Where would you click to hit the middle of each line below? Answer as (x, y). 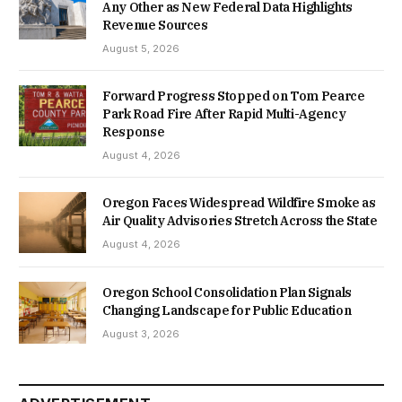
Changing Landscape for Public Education (227, 311)
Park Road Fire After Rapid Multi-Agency (224, 114)
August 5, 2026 (141, 49)
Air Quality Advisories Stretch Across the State (240, 221)
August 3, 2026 (141, 334)
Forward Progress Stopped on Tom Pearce (234, 96)
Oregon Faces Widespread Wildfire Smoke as (239, 203)
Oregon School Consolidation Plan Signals (227, 293)
